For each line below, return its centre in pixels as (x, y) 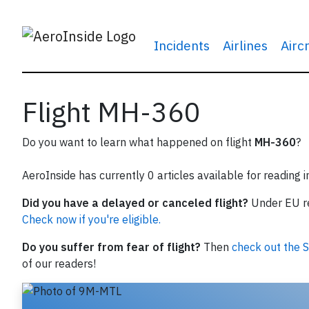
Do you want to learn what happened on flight (138, 142)
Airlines (245, 45)
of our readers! (59, 263)
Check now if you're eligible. (91, 219)
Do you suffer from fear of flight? (111, 247)
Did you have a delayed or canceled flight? (135, 203)
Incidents (181, 45)
